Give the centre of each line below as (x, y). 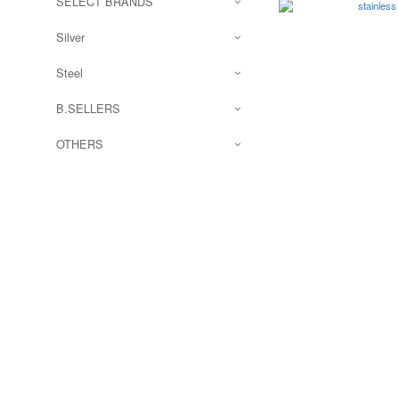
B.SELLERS (88, 108)
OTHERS (80, 144)
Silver (70, 37)
